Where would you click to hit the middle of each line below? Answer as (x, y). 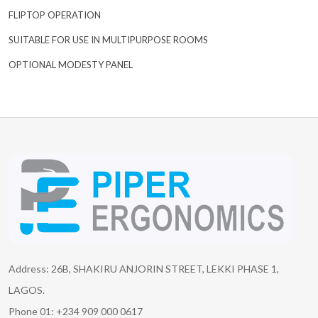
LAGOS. (27, 290)
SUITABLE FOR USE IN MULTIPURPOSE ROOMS (108, 39)
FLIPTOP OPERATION (55, 15)
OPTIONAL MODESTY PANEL (71, 64)
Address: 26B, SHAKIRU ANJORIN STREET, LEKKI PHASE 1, (144, 268)
